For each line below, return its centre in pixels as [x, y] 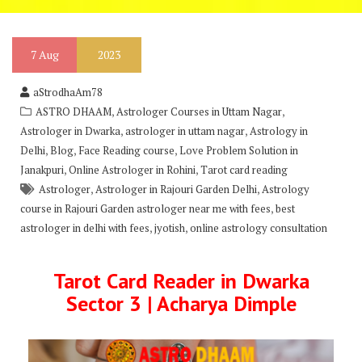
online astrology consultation [259, 228]
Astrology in [279, 131]
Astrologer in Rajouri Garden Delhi [176, 189]
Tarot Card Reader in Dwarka [181, 281]
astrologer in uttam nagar [185, 131]
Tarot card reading [244, 170]
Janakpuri [42, 170]
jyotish [170, 228]
